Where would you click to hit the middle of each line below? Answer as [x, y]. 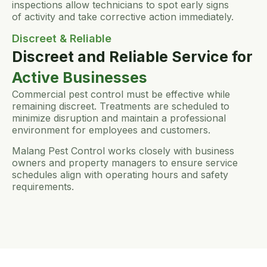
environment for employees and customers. [111, 130]
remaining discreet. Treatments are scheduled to [121, 106]
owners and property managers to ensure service [125, 162]
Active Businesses [80, 78]
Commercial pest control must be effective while [121, 94]
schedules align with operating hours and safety [120, 174]
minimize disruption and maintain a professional [119, 118]
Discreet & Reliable [62, 39]
